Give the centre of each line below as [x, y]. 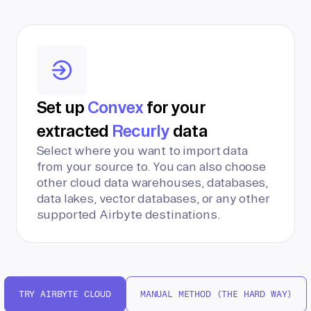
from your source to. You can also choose [151, 166]
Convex [115, 107]
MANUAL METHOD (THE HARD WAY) [216, 294]
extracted [74, 131]
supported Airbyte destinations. [128, 214]
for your [174, 107]
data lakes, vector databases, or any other [153, 198]
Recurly [141, 131]
